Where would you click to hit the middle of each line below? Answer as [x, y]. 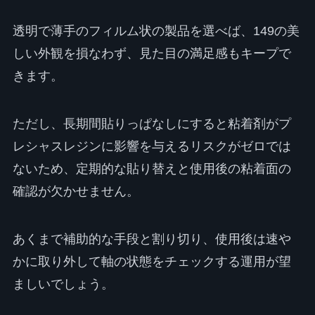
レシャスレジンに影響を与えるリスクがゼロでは [152, 147]
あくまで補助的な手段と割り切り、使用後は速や [152, 239]
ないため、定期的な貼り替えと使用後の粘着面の [152, 169]
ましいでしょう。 [63, 284]
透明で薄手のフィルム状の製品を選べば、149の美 [156, 31]
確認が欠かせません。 [76, 192]
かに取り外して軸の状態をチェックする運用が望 [152, 261]
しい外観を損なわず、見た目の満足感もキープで [152, 54]
